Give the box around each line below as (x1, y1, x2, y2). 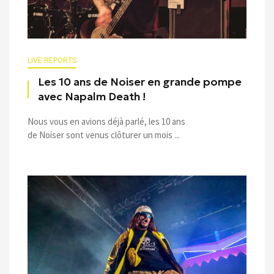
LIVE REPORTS (28, 56, 76, 65)
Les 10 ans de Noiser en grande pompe (38, 75, 242, 89)
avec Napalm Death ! (38, 89, 146, 103)
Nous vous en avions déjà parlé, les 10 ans (28, 115, 185, 127)
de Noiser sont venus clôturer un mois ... (28, 128, 180, 141)
